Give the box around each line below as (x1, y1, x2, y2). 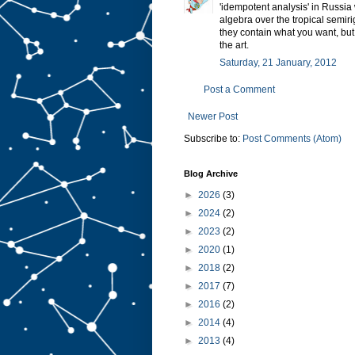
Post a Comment (204, 83, 275, 95)
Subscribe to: (184, 132, 242, 144)
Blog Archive (184, 168, 238, 178)
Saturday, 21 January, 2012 (219, 56, 337, 68)
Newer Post (188, 110, 238, 122)
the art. (219, 39, 249, 51)
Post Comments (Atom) (242, 132, 342, 144)
